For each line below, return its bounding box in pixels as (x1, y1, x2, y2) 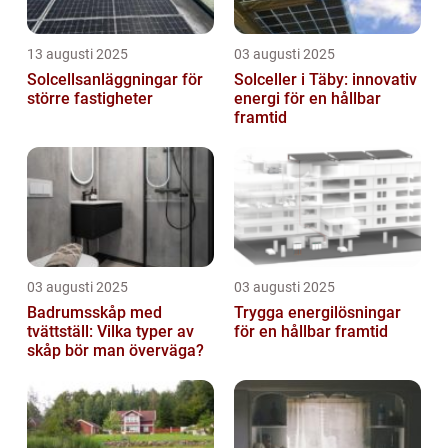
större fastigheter (27, 89, 153, 108)
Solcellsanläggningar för (27, 70, 203, 89)
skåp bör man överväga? (27, 341, 204, 360)
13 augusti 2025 (27, 46, 128, 62)
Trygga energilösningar (234, 303, 401, 322)
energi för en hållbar (234, 89, 381, 108)
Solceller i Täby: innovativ (234, 70, 417, 89)
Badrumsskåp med (27, 303, 162, 322)
